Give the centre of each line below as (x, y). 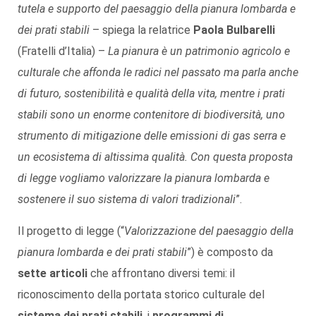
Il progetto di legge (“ (71, 231)
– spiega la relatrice (141, 30)
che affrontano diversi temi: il (161, 274)
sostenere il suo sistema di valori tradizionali (127, 200)
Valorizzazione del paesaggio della (209, 231)
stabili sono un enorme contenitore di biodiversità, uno (151, 115)
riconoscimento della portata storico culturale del (141, 295)
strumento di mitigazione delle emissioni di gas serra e (152, 136)
